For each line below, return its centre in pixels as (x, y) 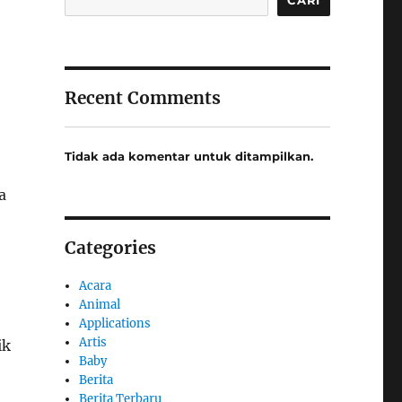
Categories (110, 248)
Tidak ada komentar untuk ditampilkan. (188, 157)
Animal (100, 305)
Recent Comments (142, 97)
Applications (115, 324)
